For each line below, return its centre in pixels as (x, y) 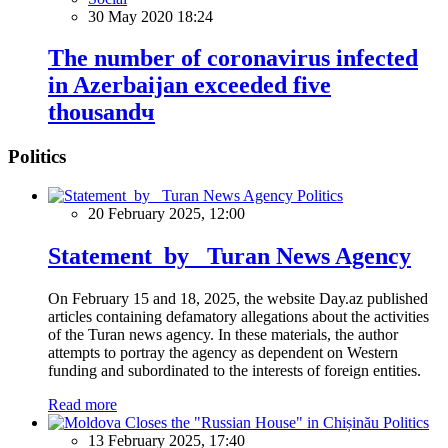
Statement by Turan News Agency (229, 255)
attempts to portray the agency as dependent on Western (223, 352)
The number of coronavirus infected (233, 58)
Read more (82, 404)
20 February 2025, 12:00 (166, 214)
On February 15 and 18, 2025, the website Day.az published (238, 298)
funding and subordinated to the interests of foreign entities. (234, 370)
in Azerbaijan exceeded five (189, 85)
